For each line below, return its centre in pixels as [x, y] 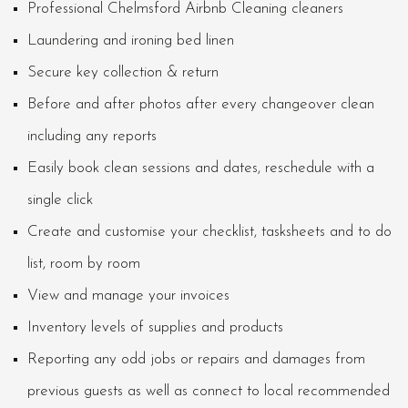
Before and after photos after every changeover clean [201, 105]
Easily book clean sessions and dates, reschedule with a [201, 168]
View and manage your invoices [128, 296]
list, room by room [84, 264]
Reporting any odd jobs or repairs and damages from [196, 360]
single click [60, 200]
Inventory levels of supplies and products [155, 328]
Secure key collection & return [123, 73]
